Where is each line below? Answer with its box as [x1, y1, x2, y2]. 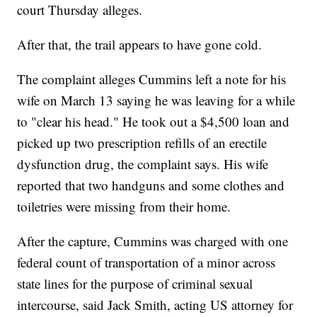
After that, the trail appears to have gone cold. [17, 35, 263, 54]
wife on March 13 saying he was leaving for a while [17, 91, 296, 110]
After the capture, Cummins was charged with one [17, 232, 289, 250]
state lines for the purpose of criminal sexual [17, 275, 253, 293]
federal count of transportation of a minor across [17, 253, 276, 272]
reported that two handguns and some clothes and [17, 176, 285, 195]
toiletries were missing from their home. [17, 197, 231, 216]
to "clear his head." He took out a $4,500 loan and [17, 113, 290, 131]
